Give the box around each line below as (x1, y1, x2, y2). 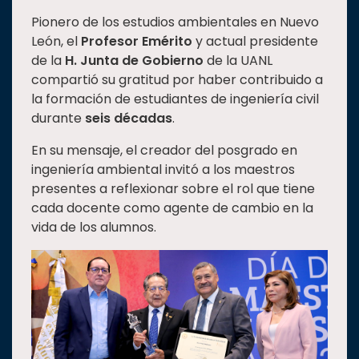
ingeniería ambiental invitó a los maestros (31, 160, 295, 179)
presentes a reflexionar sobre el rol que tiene (31, 179, 315, 199)
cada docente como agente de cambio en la (31, 199, 313, 218)
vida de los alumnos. (31, 218, 156, 237)
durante (31, 109, 85, 128)
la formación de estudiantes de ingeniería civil (31, 90, 319, 109)
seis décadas (85, 109, 172, 128)
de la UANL (204, 51, 272, 71)
